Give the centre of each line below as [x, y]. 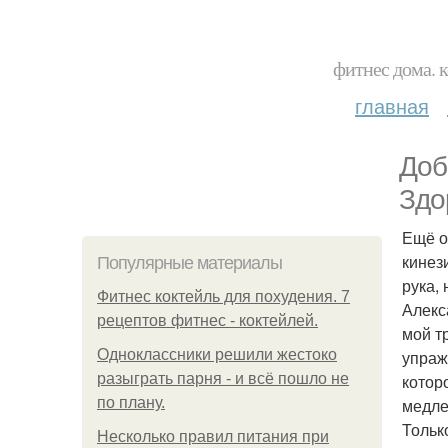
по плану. [131, 402]
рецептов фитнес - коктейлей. [207, 320]
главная [392, 105]
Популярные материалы [189, 263]
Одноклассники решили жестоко [217, 354]
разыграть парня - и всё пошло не [223, 378]
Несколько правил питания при [213, 436]
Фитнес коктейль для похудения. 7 [223, 296]
